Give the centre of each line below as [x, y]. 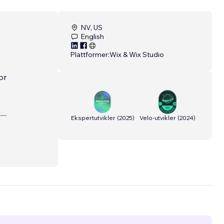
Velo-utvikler [158, 117]
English [92, 37]
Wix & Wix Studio [137, 55]
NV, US [91, 28]
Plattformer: [90, 55]
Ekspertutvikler [93, 117]
